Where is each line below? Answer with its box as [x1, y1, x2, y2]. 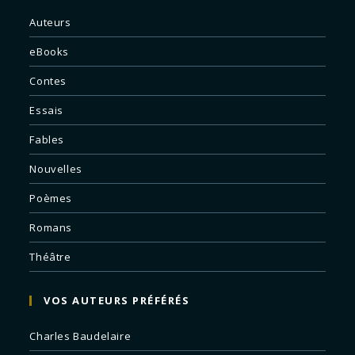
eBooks [29, 44, 70, 59]
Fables [29, 132, 65, 147]
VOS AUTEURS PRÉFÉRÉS [44, 293, 190, 308]
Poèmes [29, 191, 73, 206]
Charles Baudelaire [29, 329, 132, 344]
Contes [29, 74, 67, 89]
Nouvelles [29, 162, 82, 177]
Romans [29, 220, 73, 235]
